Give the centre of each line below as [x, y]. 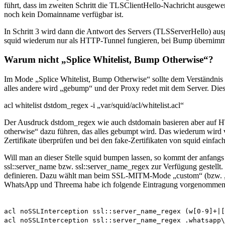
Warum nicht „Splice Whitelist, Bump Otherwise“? [109, 60]
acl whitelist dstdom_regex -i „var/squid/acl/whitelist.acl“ [94, 105]
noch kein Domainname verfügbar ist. [64, 14]
